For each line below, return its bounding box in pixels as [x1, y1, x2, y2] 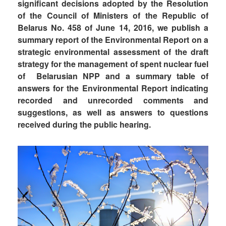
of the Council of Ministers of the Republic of [18, 10, 208, 21]
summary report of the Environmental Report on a [18, 34, 208, 45]
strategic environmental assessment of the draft [18, 46, 208, 58]
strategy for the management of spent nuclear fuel [18, 58, 208, 70]
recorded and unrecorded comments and [18, 94, 208, 106]
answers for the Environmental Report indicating [18, 82, 208, 94]
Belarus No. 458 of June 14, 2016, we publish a [18, 22, 208, 33]
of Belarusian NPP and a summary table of [18, 70, 208, 82]
